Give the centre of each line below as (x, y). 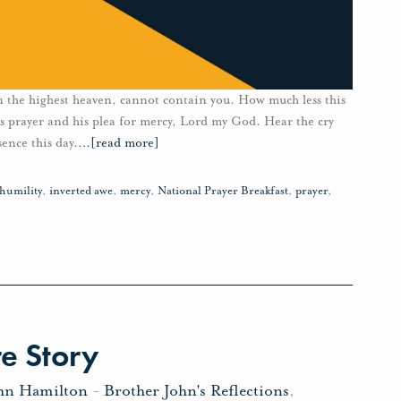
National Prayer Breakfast (223, 191)
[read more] (125, 143)
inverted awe (81, 191)
